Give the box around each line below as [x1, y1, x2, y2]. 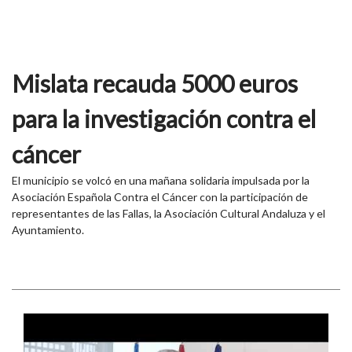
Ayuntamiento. [12, 222, 84, 236]
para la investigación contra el [12, 104, 316, 133]
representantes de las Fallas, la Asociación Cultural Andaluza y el [12, 206, 325, 220]
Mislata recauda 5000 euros [12, 68, 298, 97]
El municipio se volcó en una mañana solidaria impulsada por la [12, 173, 310, 187]
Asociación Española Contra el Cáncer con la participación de [12, 189, 308, 203]
